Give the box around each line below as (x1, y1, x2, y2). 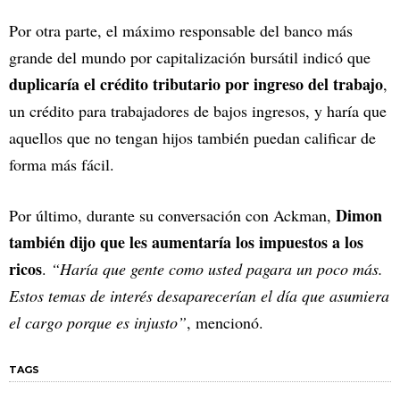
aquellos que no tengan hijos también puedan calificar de (9, 127, 376, 149)
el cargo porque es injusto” (9, 312, 187, 334)
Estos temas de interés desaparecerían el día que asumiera (9, 285, 389, 307)
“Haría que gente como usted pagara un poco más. (51, 258, 383, 280)
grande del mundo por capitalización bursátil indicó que (9, 46, 371, 69)
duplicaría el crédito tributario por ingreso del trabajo (9, 72, 383, 96)
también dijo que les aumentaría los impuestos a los (9, 230, 363, 254)
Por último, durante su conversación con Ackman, (9, 204, 336, 227)
